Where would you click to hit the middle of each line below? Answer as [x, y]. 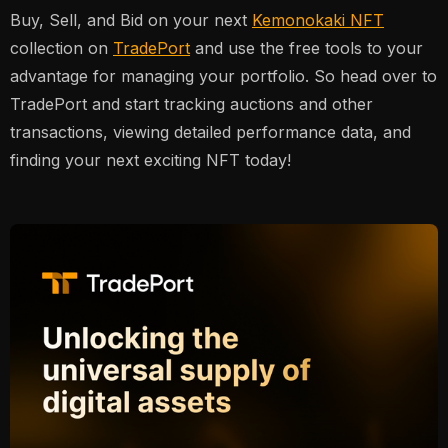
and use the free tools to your [306, 48]
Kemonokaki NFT [318, 20]
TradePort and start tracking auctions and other [191, 104]
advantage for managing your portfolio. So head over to [223, 76]
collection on [61, 48]
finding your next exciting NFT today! [150, 160]
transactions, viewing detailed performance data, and [210, 132]
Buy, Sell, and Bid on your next [131, 20]
